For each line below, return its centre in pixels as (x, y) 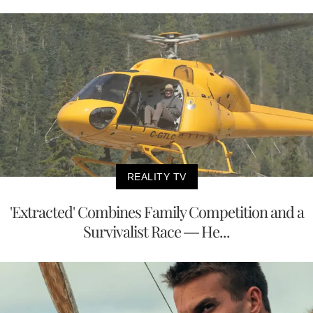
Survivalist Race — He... (156, 232)
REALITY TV (156, 177)
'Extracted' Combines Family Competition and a (156, 212)
